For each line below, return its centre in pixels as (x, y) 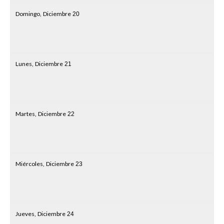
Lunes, (24, 64)
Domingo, (28, 14)
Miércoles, (30, 164)
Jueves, (26, 214)
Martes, (26, 114)
